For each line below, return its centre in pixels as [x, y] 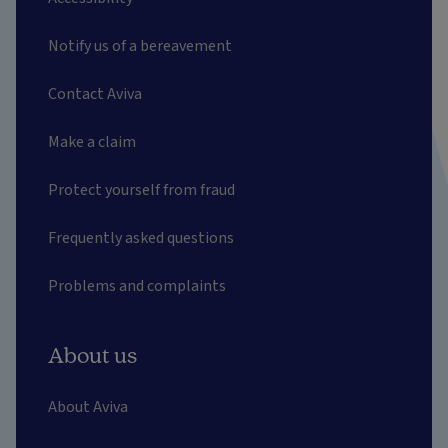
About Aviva [88, 406]
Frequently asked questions [141, 237]
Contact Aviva [95, 93]
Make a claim [92, 141]
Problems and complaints [137, 285]
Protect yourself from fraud [141, 189]
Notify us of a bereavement [140, 45]
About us [92, 354]
